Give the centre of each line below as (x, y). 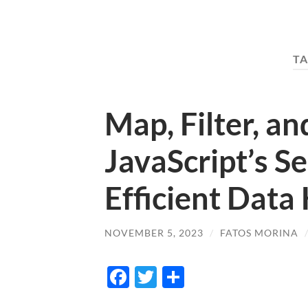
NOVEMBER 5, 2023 (154, 232)
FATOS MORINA (259, 232)
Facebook (176, 277)
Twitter (192, 277)
